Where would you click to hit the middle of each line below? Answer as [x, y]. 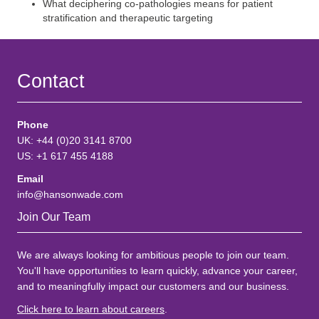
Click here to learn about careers [91, 309]
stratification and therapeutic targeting [128, 18]
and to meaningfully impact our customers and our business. [153, 286]
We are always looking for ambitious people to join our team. [153, 255]
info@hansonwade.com [70, 194]
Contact [51, 81]
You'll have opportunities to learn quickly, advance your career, [157, 271]
